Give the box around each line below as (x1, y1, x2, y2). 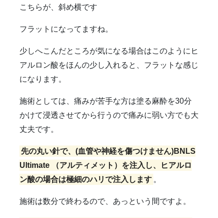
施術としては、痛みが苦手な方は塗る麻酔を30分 (19, 96, 192, 105)
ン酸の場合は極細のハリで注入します (19, 175, 152, 183)
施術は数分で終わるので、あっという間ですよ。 (19, 197, 191, 205)
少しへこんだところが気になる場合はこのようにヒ (19, 46, 199, 55)
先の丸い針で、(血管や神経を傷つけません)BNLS (21, 146, 196, 155)
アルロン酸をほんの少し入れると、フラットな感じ (19, 60, 199, 69)
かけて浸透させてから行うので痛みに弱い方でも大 (19, 110, 199, 119)
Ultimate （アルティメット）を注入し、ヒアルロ (19, 161, 192, 169)
